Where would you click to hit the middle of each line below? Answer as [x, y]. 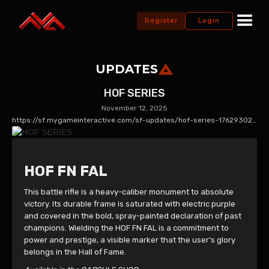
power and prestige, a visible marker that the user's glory [130, 240]
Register [161, 21]
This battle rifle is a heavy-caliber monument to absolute [129, 192]
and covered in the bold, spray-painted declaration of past [133, 216]
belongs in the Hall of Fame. [75, 252]
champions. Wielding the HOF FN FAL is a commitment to [126, 228]
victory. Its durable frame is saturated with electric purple [130, 204]
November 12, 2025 [134, 108]
